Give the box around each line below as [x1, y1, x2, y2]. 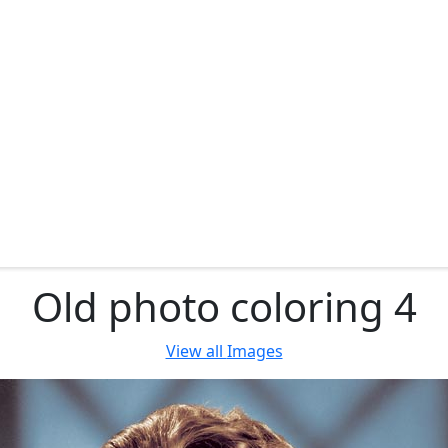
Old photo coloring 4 [31, 279, 417, 334]
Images [226, 340, 283, 362]
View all [165, 340, 227, 362]
